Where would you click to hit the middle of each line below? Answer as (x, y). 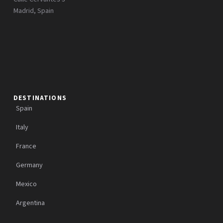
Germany (29, 166)
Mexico (26, 184)
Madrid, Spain (33, 11)
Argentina (30, 203)
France (26, 147)
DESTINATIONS (40, 98)
